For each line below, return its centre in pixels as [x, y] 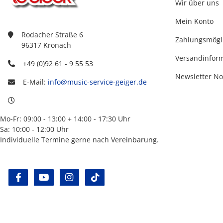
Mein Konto [194, 21]
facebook [41, 177]
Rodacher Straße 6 [52, 34]
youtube [65, 177]
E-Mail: [35, 82]
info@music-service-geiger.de [97, 82]
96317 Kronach [46, 45]
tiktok [111, 177]
